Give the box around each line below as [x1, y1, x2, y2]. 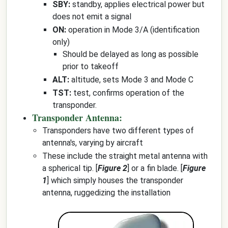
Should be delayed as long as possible [63, 49, 198, 59]
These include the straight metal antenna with [42, 151, 208, 161]
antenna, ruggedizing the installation [42, 188, 170, 197]
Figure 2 [98, 163, 127, 173]
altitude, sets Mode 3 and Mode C [69, 75, 193, 84]
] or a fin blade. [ [127, 163, 183, 173]
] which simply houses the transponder [47, 176, 183, 185]
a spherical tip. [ [42, 163, 98, 173]
